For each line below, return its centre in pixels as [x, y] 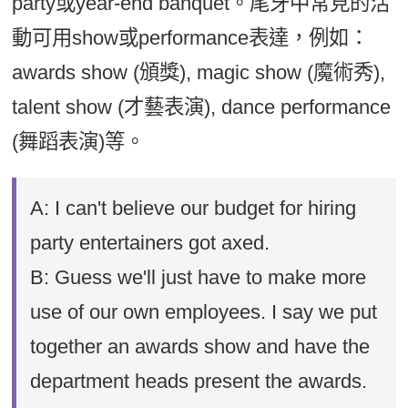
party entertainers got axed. [150, 242]
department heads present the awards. [199, 381]
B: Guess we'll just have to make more [199, 277]
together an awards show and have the [200, 346]
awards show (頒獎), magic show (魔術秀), [199, 72]
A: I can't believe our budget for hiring [194, 208]
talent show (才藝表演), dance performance [202, 107]
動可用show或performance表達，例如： [191, 37]
